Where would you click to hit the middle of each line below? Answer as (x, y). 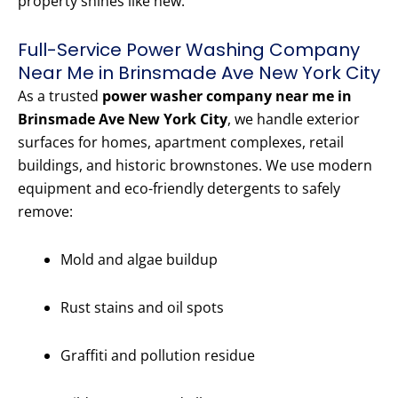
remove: (45, 212)
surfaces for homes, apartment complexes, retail (181, 143)
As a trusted (60, 96)
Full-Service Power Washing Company (189, 50)
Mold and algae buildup (139, 260)
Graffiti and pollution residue (158, 356)
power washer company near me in (227, 96)
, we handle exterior (294, 119)
